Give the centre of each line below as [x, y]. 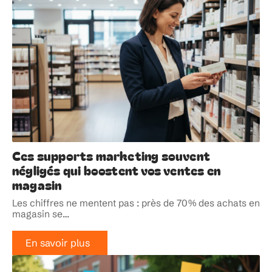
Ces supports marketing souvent [111, 155]
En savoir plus [57, 243]
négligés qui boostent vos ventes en [117, 170]
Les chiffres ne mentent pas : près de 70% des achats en [136, 203]
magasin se [37, 214]
